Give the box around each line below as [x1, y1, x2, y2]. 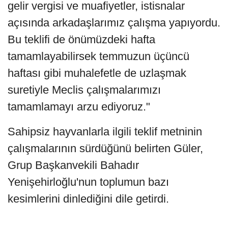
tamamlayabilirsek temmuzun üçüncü [8, 49, 189, 63]
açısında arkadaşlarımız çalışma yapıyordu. [8, 16, 220, 29]
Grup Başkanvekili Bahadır [8, 158, 139, 172]
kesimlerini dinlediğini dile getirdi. [8, 192, 169, 205]
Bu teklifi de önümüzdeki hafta [8, 33, 155, 46]
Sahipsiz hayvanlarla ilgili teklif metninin [8, 125, 202, 138]
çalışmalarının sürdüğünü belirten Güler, [8, 141, 203, 155]
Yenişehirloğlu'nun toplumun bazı [8, 175, 169, 188]
